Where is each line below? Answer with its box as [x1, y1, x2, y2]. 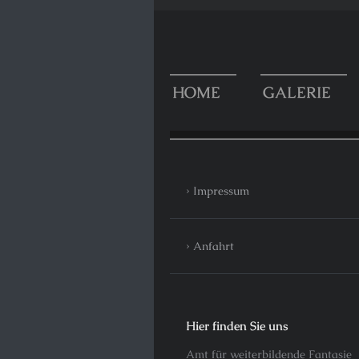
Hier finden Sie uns [186, 317, 288, 333]
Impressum [193, 184, 249, 199]
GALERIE [263, 83, 331, 103]
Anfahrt [193, 239, 234, 254]
